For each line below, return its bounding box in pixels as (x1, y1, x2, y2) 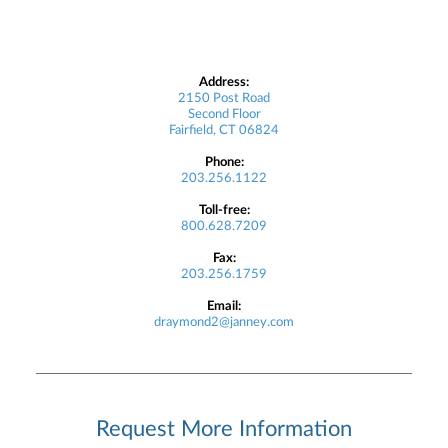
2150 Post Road (178, 92, 270, 105)
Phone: (204, 156, 244, 169)
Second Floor (187, 108, 261, 121)
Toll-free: (198, 204, 250, 217)
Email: (207, 300, 241, 313)
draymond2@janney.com (154, 316, 294, 329)
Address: (199, 76, 249, 89)
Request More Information (96, 418, 352, 440)
